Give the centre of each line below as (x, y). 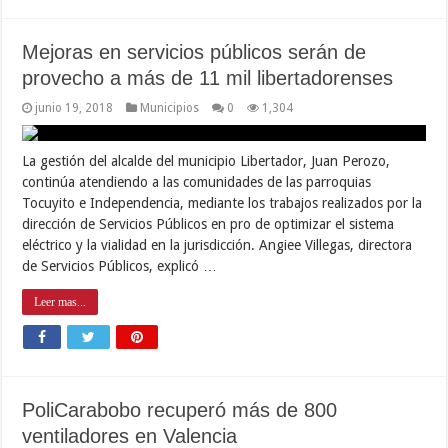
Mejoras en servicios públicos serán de (194, 51)
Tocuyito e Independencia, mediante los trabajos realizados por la (222, 202)
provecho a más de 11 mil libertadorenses (208, 77)
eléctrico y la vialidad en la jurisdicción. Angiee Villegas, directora (217, 244)
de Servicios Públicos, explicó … (120, 265)
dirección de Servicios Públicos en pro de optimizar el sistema (208, 223)
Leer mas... (60, 301)
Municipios (170, 107)
